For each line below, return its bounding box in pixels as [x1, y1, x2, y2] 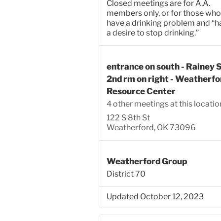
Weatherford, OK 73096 [106, 122, 196, 132]
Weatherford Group [106, 155, 187, 166]
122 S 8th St [106, 112, 150, 122]
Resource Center [106, 85, 176, 96]
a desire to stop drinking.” [106, 28, 199, 38]
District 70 [106, 169, 146, 179]
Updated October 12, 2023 [106, 191, 204, 201]
